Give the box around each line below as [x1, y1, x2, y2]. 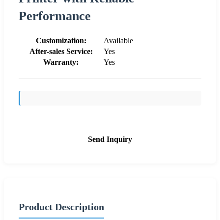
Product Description [19, 201, 104, 212]
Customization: [35, 36, 86, 45]
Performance [19, 8, 91, 23]
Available [104, 36, 133, 45]
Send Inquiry [88, 135, 132, 143]
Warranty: [43, 57, 79, 66]
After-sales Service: [29, 47, 93, 55]
